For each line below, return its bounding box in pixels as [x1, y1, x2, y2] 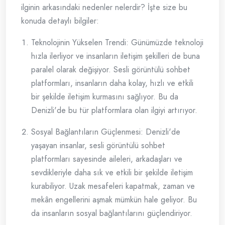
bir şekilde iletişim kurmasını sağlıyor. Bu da [31, 91, 178, 103]
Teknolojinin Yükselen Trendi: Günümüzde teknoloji [31, 37, 203, 49]
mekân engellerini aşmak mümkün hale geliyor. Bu [31, 194, 197, 206]
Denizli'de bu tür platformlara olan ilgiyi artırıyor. [31, 104, 197, 117]
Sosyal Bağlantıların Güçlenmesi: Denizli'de [31, 126, 180, 138]
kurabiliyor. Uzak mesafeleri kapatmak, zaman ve [31, 180, 195, 192]
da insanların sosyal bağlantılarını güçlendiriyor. [31, 207, 192, 219]
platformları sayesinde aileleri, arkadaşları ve [31, 153, 182, 165]
